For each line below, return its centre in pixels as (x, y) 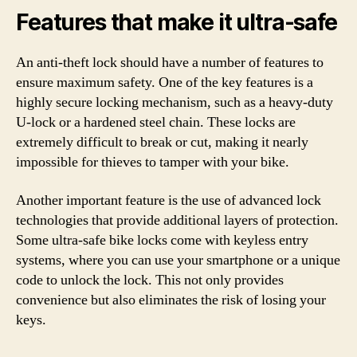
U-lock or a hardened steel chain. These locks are (156, 122)
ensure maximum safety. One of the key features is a (165, 82)
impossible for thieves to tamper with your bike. (153, 162)
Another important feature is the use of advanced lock (169, 200)
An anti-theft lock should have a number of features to (170, 63)
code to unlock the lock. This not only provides (150, 280)
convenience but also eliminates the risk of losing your (171, 300)
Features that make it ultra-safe (177, 22)
